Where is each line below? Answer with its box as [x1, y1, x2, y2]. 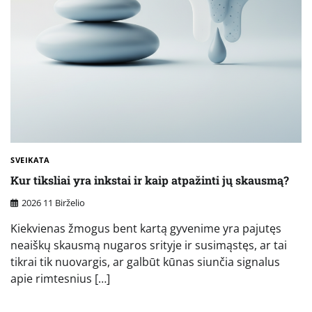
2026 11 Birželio [22, 196, 85, 209]
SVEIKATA [10, 155, 49, 166]
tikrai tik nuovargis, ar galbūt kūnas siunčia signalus [10, 253, 280, 270]
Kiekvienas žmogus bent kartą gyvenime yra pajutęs [10, 220, 281, 236]
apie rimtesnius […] [10, 270, 110, 286]
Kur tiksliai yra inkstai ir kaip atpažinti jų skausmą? [10, 172, 289, 187]
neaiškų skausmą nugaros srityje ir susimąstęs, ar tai [10, 237, 287, 253]
